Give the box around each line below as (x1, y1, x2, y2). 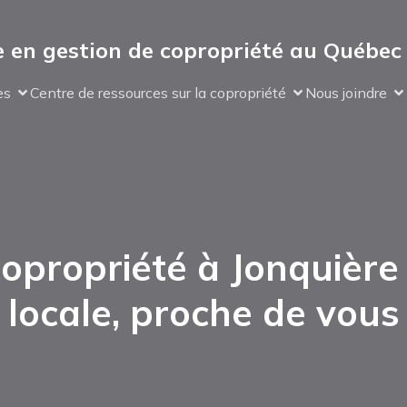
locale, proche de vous (7, 290, 400, 335)
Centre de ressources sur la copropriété (30, 84, 286, 102)
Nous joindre (305, 84, 387, 102)
